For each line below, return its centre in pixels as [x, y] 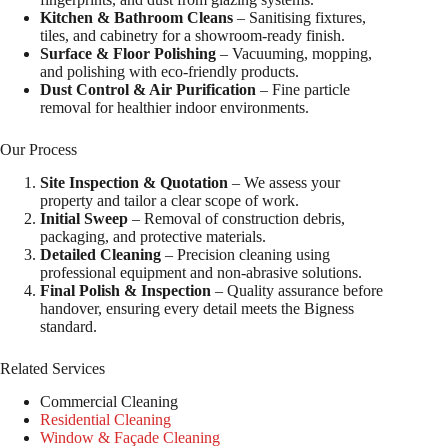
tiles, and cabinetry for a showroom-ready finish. [192, 36]
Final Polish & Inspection [125, 290]
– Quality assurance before [297, 290]
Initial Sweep [84, 218]
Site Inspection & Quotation [134, 182]
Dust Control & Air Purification [148, 90]
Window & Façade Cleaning [130, 437]
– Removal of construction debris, [236, 218]
